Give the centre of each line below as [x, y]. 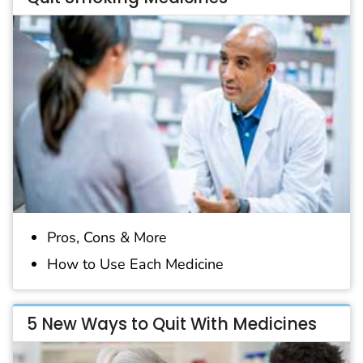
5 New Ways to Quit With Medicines [172, 324]
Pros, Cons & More [107, 237]
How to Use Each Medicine [135, 265]
